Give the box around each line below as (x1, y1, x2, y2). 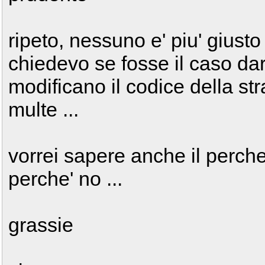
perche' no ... (8, 167, 122, 190)
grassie (8, 214, 73, 236)
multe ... (8, 98, 79, 121)
